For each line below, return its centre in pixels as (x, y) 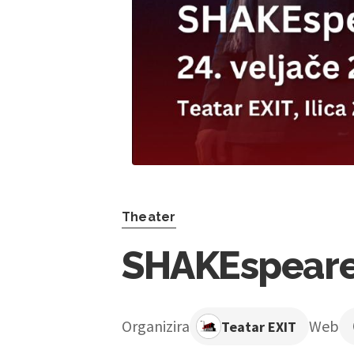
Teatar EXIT (259, 326)
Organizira (156, 326)
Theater (149, 217)
